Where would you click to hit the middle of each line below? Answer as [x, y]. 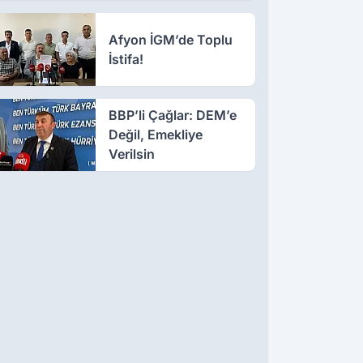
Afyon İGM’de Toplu [170, 39]
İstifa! [126, 59]
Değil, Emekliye [155, 135]
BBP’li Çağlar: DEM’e [172, 115]
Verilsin [131, 154]
